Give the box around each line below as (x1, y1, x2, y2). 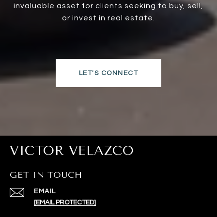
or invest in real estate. (62, 14, 155, 22)
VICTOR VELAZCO (10, 142, 134, 158)
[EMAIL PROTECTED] (34, 199, 96, 206)
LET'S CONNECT (78, 69, 139, 77)
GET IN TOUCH (10, 169, 82, 180)
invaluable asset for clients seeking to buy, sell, (14, 1, 203, 10)
